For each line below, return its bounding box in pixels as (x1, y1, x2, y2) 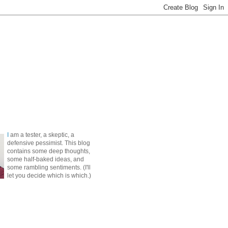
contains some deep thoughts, (7, 148, 90, 155)
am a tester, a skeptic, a (9, 131, 74, 138)
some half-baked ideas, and (7, 156, 84, 163)
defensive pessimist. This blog (7, 139, 90, 147)
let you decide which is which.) (7, 172, 91, 179)
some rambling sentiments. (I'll (7, 164, 91, 171)
